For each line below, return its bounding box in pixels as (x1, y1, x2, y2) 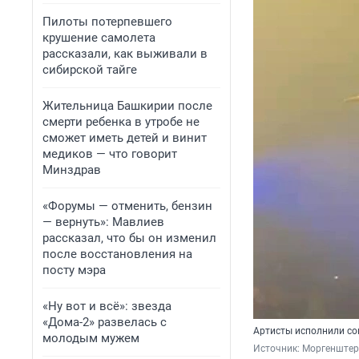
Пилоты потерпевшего (42, 14, 172, 29)
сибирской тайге (42, 63, 137, 77)
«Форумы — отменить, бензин (42, 199, 212, 213)
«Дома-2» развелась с (42, 315, 167, 329)
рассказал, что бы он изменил (42, 231, 216, 245)
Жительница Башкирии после (42, 99, 212, 113)
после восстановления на (42, 247, 192, 261)
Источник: (253, 343, 302, 355)
